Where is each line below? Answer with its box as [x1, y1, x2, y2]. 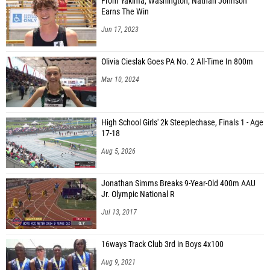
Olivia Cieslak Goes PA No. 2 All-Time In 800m [101, 56, 253, 67]
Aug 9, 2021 [101, 257, 136, 266]
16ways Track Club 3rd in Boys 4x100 [101, 239, 224, 250]
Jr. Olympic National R [101, 189, 174, 199]
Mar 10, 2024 [101, 75, 139, 84]
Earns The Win [101, 6, 149, 17]
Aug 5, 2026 [101, 146, 136, 155]
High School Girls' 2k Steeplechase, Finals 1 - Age [101, 117, 263, 128]
